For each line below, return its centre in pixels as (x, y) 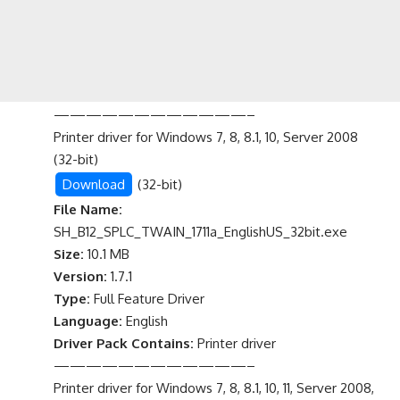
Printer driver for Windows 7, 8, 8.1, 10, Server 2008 (206, 137)
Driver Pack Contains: (124, 344)
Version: (80, 277)
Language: (88, 321)
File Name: (88, 210)
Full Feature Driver (147, 299)
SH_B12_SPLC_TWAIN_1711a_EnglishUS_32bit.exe (200, 232)
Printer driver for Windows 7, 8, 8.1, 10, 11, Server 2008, (214, 388)
